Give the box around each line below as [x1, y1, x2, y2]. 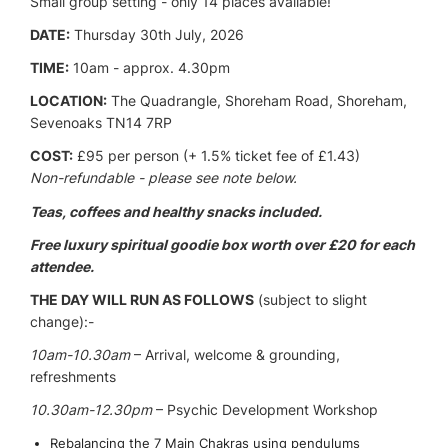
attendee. [30, 257, 94, 275]
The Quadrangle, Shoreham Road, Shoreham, [107, 92, 407, 110]
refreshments [30, 368, 116, 386]
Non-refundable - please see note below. [30, 169, 297, 187]
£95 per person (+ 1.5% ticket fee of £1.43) [73, 147, 360, 165]
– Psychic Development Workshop [152, 401, 378, 419]
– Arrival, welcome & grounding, [130, 346, 340, 364]
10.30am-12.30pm [30, 401, 152, 419]
